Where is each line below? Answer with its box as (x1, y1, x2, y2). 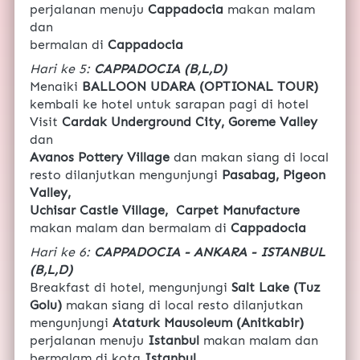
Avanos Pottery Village (30, 149, 174, 166)
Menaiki (30, 79, 82, 95)
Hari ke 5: (30, 61, 94, 77)
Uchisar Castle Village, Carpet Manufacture (30, 202, 300, 219)
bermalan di (30, 37, 108, 53)
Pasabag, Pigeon (222, 167, 325, 183)
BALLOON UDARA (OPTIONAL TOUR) (82, 79, 318, 95)
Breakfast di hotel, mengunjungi (30, 280, 231, 296)
